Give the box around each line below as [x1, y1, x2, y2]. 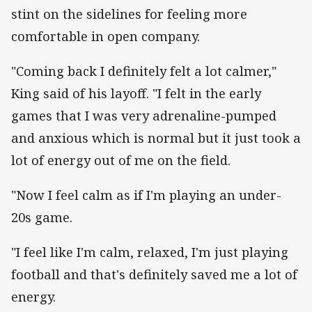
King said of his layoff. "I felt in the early [11, 85, 261, 102]
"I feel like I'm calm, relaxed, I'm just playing [11, 244, 288, 261]
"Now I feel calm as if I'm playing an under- [11, 187, 281, 204]
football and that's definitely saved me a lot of [11, 266, 297, 283]
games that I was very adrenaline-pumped [11, 107, 276, 125]
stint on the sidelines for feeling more [11, 5, 247, 22]
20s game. [11, 209, 72, 226]
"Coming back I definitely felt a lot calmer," [11, 63, 276, 80]
